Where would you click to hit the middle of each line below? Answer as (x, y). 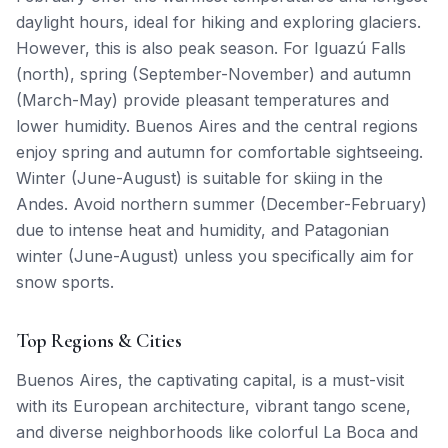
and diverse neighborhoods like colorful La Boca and (217, 431)
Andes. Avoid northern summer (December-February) (221, 203)
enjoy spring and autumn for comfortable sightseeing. (219, 151)
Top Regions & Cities (98, 340)
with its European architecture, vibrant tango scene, (213, 405)
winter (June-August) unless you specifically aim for (215, 255)
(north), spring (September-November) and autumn (213, 73)
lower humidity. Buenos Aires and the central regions (217, 125)
